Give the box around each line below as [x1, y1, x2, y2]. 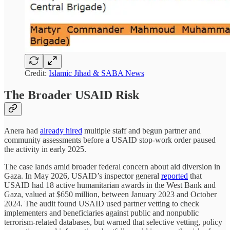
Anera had [4, 126, 40, 136]
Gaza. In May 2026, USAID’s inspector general [4, 171, 161, 181]
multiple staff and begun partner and [82, 126, 201, 136]
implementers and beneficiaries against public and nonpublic [4, 208, 199, 218]
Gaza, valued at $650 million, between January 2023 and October [4, 190, 217, 199]
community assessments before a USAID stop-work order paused [4, 136, 216, 145]
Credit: [25, 69, 49, 78]
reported [161, 171, 188, 181]
